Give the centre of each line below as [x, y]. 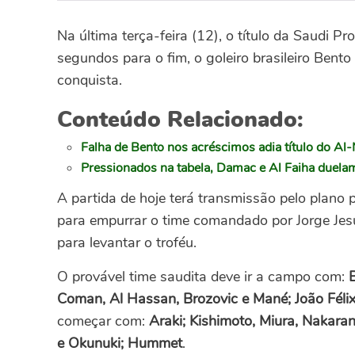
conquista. [90, 80]
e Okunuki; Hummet [120, 343]
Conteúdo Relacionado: [180, 119]
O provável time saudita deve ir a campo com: [203, 276]
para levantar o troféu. [127, 242]
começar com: [103, 321]
